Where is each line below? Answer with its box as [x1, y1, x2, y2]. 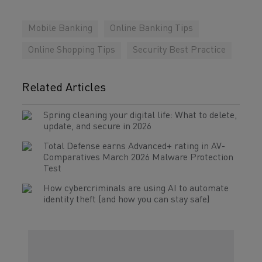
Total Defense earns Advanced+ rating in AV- [43, 142, 225, 151]
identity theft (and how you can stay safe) [43, 195, 209, 205]
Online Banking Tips [110, 24, 193, 33]
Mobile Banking [28, 24, 92, 33]
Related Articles [22, 82, 106, 94]
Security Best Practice [133, 46, 226, 55]
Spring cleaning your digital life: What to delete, [43, 111, 237, 120]
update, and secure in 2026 [43, 122, 151, 132]
